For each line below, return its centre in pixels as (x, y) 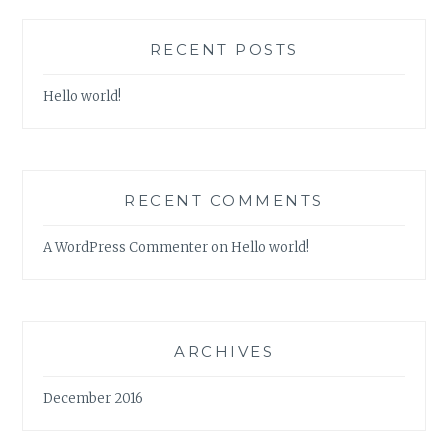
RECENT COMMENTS (224, 201)
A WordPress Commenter (126, 247)
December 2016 (93, 398)
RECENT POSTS (224, 50)
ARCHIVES (224, 352)
